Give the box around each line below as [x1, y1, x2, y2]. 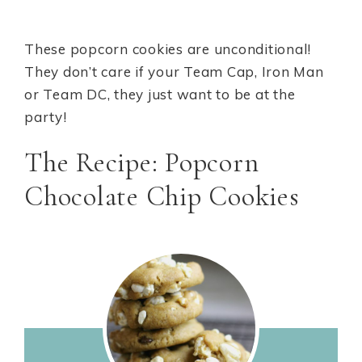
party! [24, 108, 67, 125]
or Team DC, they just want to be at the [24, 86, 296, 103]
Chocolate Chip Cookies [24, 180, 300, 213]
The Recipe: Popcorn [24, 146, 259, 179]
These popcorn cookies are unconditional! [24, 40, 311, 57]
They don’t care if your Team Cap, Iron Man [24, 63, 324, 80]
